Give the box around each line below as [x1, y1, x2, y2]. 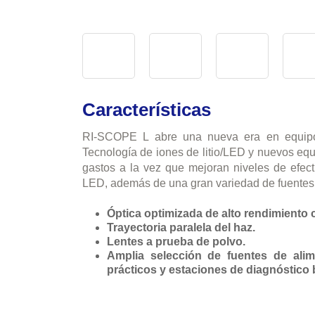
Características [82, 99, 211, 120]
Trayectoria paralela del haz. [107, 221, 255, 233]
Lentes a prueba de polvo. [107, 236, 245, 247]
